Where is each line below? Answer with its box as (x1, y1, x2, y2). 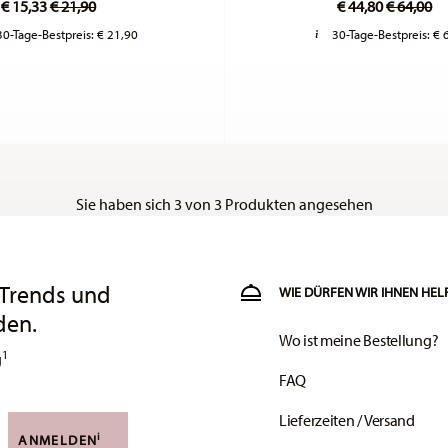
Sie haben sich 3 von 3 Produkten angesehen (75, 194, 373, 215)
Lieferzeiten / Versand (279, 410, 415, 431)
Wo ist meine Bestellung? (279, 330, 439, 351)
